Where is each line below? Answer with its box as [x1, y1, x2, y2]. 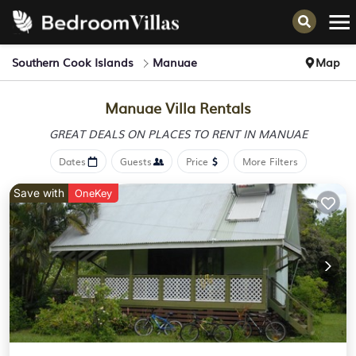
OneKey [75, 187, 112, 199]
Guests [119, 154, 152, 168]
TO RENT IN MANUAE [192, 126, 308, 141]
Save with [14, 186, 64, 199]
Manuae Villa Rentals [105, 97, 251, 118]
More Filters [242, 154, 298, 168]
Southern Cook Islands [12, 54, 133, 70]
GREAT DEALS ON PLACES [48, 126, 193, 141]
